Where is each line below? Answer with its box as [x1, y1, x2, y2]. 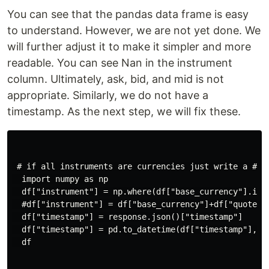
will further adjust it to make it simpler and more [7, 40, 251, 53]
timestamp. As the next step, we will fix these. [7, 105, 241, 118]
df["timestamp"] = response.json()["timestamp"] [12, 212, 243, 222]
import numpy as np [12, 174, 108, 184]
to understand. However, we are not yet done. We [7, 24, 261, 37]
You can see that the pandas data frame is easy [7, 8, 249, 21]
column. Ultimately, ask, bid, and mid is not [7, 73, 224, 86]
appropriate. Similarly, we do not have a [7, 89, 208, 102]
